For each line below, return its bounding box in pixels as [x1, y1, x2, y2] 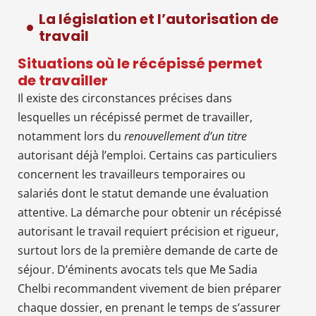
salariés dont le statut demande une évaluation [18, 185, 269, 201]
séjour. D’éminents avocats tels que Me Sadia [18, 261, 257, 277]
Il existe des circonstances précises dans [18, 90, 232, 106]
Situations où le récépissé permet [18, 53, 262, 73]
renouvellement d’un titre [121, 128, 247, 144]
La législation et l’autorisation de [39, 8, 279, 29]
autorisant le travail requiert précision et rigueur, [18, 223, 279, 239]
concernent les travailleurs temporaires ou [18, 166, 245, 182]
